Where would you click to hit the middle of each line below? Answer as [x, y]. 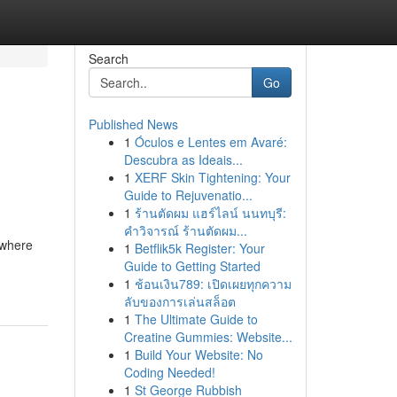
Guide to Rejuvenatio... [188, 195]
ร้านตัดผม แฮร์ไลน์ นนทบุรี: [210, 213]
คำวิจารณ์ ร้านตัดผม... [185, 230]
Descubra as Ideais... [183, 160]
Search [108, 58]
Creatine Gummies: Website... [208, 337]
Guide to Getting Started [192, 266]
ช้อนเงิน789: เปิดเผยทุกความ [213, 284]
